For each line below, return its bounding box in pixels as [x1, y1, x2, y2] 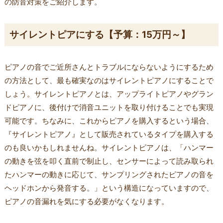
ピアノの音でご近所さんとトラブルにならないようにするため [4, 62, 214, 72]
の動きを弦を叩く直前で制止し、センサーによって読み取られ [4, 156, 214, 166]
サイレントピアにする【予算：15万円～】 [9, 28, 190, 40]
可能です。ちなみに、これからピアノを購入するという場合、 [4, 115, 214, 125]
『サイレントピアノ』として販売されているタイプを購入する [4, 129, 214, 139]
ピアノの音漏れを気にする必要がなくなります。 [4, 196, 169, 206]
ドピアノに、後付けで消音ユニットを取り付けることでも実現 [4, 102, 214, 112]
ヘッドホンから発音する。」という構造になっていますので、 [4, 183, 214, 193]
